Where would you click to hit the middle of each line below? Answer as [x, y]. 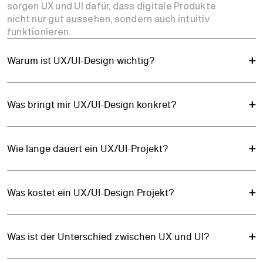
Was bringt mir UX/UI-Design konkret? [92, 104]
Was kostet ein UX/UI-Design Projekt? [91, 192]
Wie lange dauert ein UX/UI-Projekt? [88, 148]
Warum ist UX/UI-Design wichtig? [81, 60]
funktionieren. [39, 31]
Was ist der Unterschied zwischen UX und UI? [108, 236]
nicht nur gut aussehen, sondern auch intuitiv [108, 18]
